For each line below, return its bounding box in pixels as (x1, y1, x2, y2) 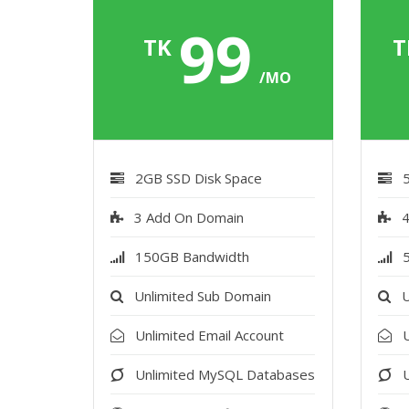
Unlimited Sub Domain (134, 287, 272, 305)
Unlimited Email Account (135, 326, 285, 344)
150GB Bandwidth (135, 247, 250, 266)
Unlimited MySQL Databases (135, 365, 316, 383)
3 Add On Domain (134, 208, 245, 226)
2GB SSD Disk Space (135, 169, 263, 187)
